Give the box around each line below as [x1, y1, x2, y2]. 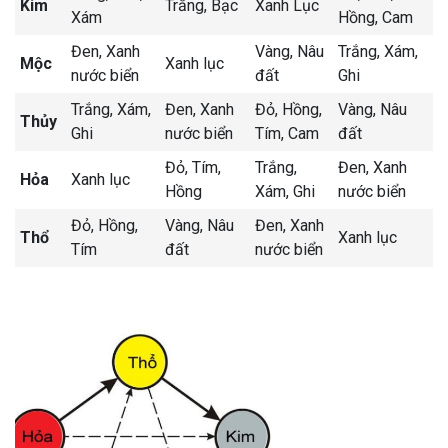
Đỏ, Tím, [165, 158, 221, 178]
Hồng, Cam [338, 8, 413, 28]
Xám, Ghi [255, 182, 315, 202]
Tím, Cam [255, 124, 319, 144]
